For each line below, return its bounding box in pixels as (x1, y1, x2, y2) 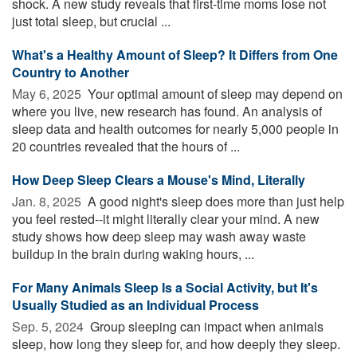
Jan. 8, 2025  (12, 191, 84, 210)
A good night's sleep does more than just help (84, 191, 344, 210)
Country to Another (12, 62, 129, 81)
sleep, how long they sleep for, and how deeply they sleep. (12, 334, 340, 353)
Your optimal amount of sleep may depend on (84, 84, 343, 103)
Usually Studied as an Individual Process (12, 295, 259, 314)
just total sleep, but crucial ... (12, 11, 171, 30)
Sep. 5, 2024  (12, 316, 87, 335)
